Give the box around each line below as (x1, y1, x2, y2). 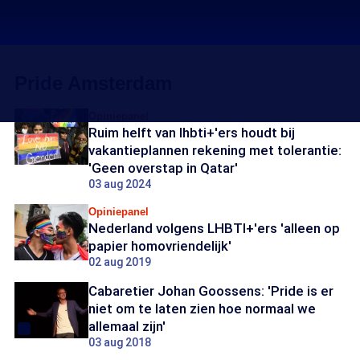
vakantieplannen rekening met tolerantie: (88, 142, 342, 158)
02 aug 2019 (88, 256, 151, 268)
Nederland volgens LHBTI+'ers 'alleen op (88, 220, 340, 236)
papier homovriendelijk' (88, 238, 231, 254)
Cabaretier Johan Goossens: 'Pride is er (88, 283, 333, 299)
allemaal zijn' (88, 318, 166, 334)
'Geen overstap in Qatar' (88, 160, 238, 176)
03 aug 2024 (88, 178, 151, 190)
